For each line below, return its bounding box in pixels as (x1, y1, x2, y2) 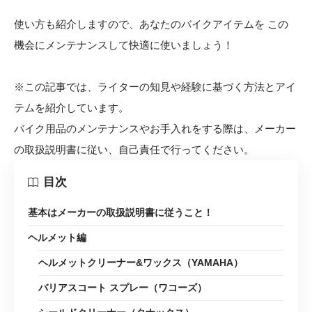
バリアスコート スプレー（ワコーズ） (38, 282, 207, 294)
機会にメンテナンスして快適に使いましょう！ (14, 39, 233, 52)
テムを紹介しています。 (14, 102, 129, 114)
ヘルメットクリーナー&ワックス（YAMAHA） (38, 257, 243, 269)
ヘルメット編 (28, 232, 86, 244)
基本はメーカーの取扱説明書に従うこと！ (28, 207, 213, 219)
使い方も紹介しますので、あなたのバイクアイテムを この (14, 18, 288, 31)
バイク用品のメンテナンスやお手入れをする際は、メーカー (14, 123, 296, 135)
